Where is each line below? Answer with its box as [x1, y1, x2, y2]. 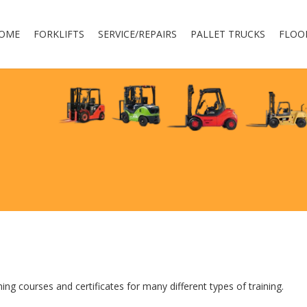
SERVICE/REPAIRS [98, 27, 177, 40]
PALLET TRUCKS [191, 27, 265, 40]
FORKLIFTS [34, 27, 84, 40]
